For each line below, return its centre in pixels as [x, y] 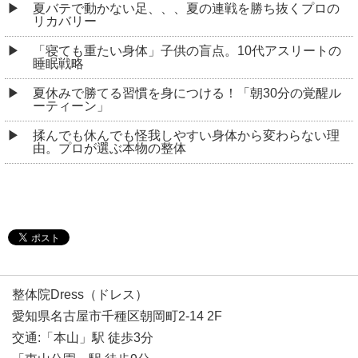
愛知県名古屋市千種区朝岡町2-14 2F [117, 316]
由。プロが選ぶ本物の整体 [109, 148]
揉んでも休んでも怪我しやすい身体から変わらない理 [186, 135]
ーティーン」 [71, 105]
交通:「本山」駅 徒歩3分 [83, 338]
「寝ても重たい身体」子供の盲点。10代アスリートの [187, 50]
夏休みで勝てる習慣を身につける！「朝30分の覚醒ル [187, 93]
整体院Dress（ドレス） [80, 295]
